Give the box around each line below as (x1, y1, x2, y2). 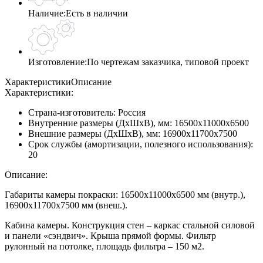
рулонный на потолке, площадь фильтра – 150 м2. (5, 241, 204, 251)
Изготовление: (28, 56, 87, 67)
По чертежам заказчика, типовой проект (87, 56, 249, 67)
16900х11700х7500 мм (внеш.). (5, 200, 127, 210)
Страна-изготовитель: (28, 107, 118, 117)
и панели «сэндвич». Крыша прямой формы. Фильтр (5, 230, 216, 241)
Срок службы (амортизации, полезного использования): (28, 139, 253, 149)
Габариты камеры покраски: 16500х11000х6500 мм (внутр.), (5, 189, 245, 200)
